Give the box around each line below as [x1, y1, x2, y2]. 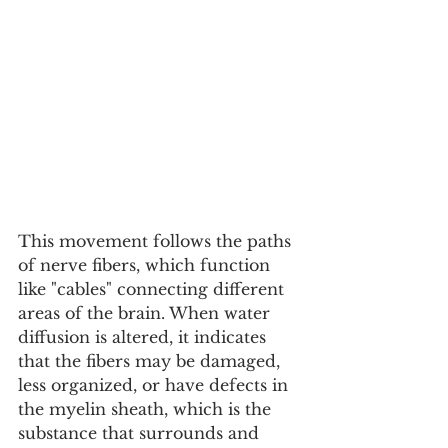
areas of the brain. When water [18, 303, 275, 324]
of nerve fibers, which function [18, 255, 275, 276]
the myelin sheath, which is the [18, 399, 276, 420]
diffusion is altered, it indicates [18, 327, 271, 348]
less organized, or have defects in [18, 375, 293, 396]
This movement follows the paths [18, 231, 296, 252]
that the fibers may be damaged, [18, 351, 285, 372]
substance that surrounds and [18, 423, 264, 444]
